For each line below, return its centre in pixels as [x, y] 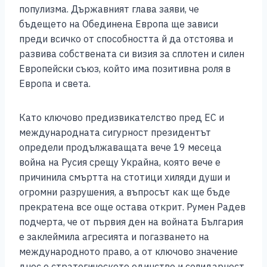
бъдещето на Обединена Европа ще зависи [119, 24]
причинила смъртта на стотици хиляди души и [125, 177]
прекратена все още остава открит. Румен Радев [132, 207]
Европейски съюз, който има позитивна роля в [125, 69]
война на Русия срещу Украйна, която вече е [120, 162]
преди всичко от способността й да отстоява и [126, 39]
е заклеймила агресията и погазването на [114, 237]
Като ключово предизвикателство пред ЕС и [122, 118]
